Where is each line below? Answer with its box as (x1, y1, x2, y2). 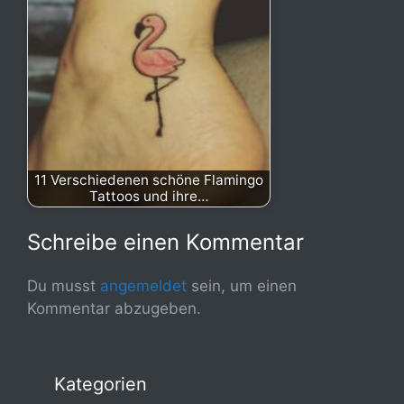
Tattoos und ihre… (88, 187, 209, 205)
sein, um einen (187, 277, 297, 295)
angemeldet (100, 277, 187, 295)
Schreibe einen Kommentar (27, 229, 304, 255)
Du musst (27, 277, 100, 295)
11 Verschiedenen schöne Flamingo (34, 170, 263, 188)
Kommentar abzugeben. (27, 299, 201, 317)
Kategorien (54, 372, 147, 395)
